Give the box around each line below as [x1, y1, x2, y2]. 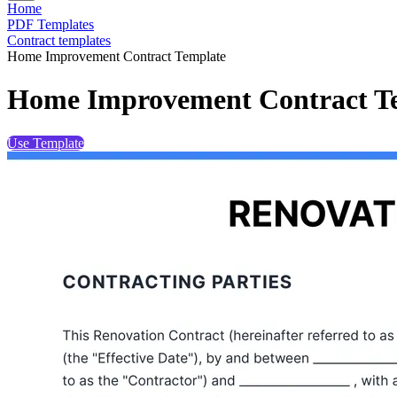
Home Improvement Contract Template [7, 49, 226, 64]
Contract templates [7, 33, 111, 48]
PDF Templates [7, 17, 94, 32]
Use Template [7, 135, 84, 151]
